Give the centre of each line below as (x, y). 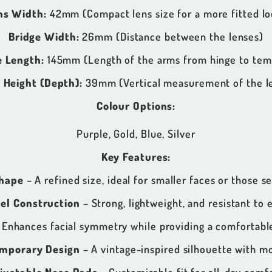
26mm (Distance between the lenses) (172, 37)
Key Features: (136, 157)
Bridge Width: (44, 37)
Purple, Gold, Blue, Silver (136, 134)
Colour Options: (136, 106)
